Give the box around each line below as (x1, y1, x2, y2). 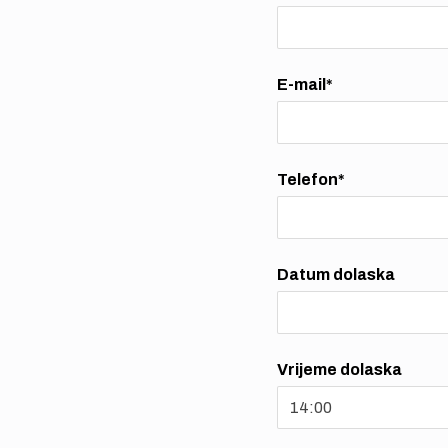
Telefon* (276, 171, 345, 188)
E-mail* (276, 76, 333, 93)
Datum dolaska (276, 266, 395, 283)
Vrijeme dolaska (276, 361, 402, 378)
